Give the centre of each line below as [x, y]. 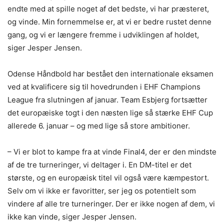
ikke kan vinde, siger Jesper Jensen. [72, 216]
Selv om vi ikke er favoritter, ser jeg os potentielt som [102, 190]
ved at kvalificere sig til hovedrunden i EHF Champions [104, 86]
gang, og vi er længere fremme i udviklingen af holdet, [103, 34]
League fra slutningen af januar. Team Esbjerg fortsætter [107, 99]
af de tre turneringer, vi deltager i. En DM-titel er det [99, 164]
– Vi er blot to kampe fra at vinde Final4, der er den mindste [112, 151]
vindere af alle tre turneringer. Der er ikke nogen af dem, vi [111, 203]
